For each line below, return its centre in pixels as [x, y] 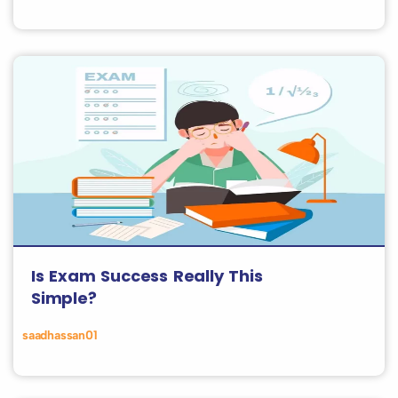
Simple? [64, 298]
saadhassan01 [60, 335]
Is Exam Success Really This [147, 276]
